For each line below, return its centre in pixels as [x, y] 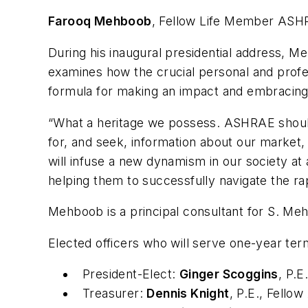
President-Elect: [131, 274]
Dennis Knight [188, 294]
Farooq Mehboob [100, 21]
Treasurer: [115, 294]
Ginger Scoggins [229, 274]
